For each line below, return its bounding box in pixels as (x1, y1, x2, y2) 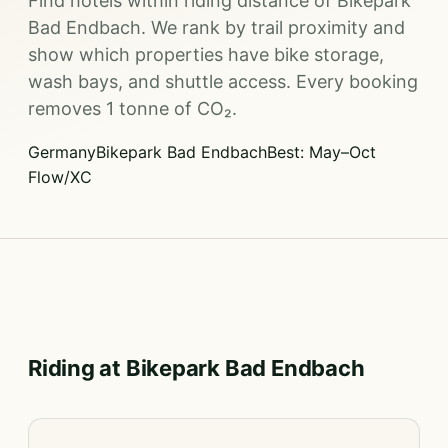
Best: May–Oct (267, 142, 376, 162)
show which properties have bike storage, (28, 44, 384, 65)
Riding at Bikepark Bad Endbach (28, 355, 365, 381)
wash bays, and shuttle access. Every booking (28, 71, 418, 92)
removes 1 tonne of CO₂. (28, 98, 237, 119)
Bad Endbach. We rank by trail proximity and (28, 17, 405, 38)
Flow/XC (28, 167, 92, 187)
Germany (28, 142, 96, 162)
